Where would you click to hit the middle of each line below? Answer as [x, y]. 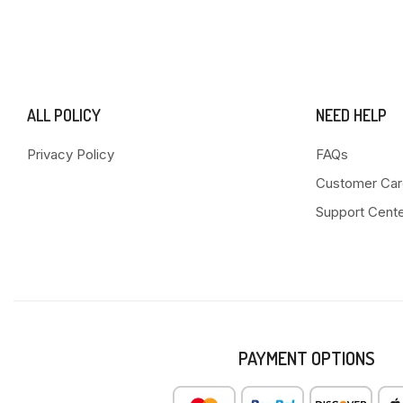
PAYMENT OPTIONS [307, 358]
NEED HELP [351, 116]
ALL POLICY [64, 116]
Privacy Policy [71, 155]
